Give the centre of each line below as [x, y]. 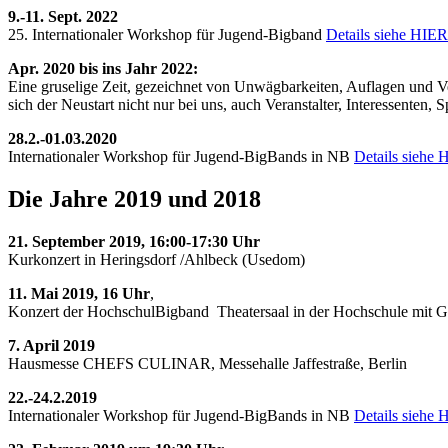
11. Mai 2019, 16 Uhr [79, 294]
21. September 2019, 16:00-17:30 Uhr [134, 242]
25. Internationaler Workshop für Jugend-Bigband [167, 35]
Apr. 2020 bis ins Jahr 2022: [103, 69]
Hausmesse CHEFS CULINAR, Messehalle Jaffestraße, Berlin [207, 364]
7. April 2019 [51, 346]
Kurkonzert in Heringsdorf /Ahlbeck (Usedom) [156, 260]
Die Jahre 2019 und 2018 [134, 199]
